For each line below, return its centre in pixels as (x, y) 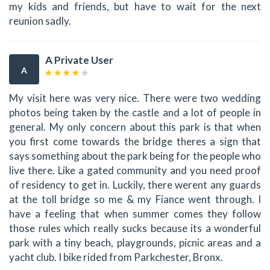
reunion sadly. (40, 21)
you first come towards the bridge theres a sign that (135, 141)
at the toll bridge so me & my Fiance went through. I (135, 199)
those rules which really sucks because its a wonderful (135, 228)
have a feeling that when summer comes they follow (135, 213)
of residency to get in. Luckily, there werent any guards (135, 184)
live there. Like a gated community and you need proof (135, 170)
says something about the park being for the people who (135, 155)
